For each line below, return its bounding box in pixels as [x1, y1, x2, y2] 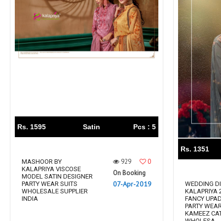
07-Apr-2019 [113, 180, 151, 188]
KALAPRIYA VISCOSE [22, 165, 81, 173]
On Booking [113, 169, 146, 177]
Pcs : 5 [133, 123, 156, 131]
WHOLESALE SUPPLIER [22, 187, 88, 195]
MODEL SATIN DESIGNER [22, 173, 93, 180]
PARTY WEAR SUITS [22, 180, 77, 187]
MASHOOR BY [22, 158, 62, 165]
